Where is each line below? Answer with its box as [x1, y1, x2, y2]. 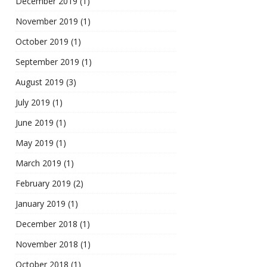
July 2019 [15, 97, 50, 108]
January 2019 [15, 198, 66, 210]
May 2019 [15, 137, 54, 149]
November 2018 [15, 238, 78, 250]
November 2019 [15, 15, 78, 27]
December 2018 [15, 218, 77, 230]
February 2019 [15, 178, 71, 190]
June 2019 [15, 117, 54, 129]
